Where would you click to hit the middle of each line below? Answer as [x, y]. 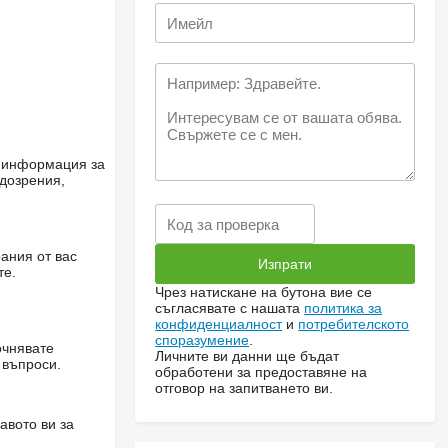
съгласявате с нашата [230, 308]
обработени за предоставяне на [261, 372]
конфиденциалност [219, 324]
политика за [343, 308]
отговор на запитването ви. [244, 388]
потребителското [354, 324]
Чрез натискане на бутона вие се [264, 292]
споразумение [202, 340]
